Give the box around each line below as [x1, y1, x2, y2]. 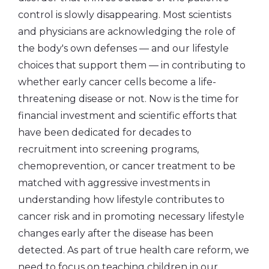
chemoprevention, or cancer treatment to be [18, 160, 235, 172]
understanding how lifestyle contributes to [18, 193, 225, 205]
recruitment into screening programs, [18, 143, 199, 155]
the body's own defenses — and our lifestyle [18, 42, 229, 54]
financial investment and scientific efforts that [18, 109, 237, 121]
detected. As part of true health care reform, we [18, 244, 249, 256]
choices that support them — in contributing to [18, 59, 246, 71]
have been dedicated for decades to [18, 126, 192, 138]
